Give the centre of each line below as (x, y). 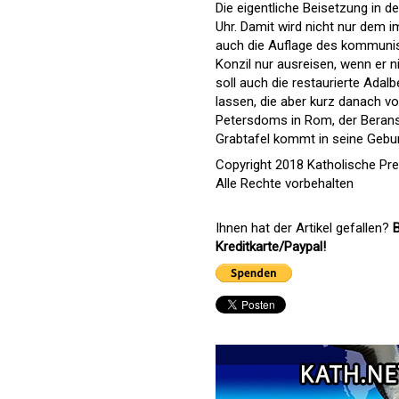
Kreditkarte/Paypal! (271, 246)
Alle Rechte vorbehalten (285, 183)
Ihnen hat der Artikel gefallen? (304, 228)
